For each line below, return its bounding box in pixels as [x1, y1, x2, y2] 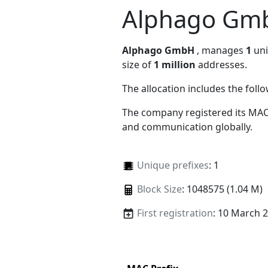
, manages [197, 43, 246, 57]
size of [122, 57, 154, 71]
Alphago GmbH [122, 43, 194, 57]
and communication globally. [122, 120, 252, 133]
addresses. [196, 57, 247, 71]
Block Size [136, 182, 182, 196]
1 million [154, 57, 196, 71]
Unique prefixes [136, 158, 209, 172]
